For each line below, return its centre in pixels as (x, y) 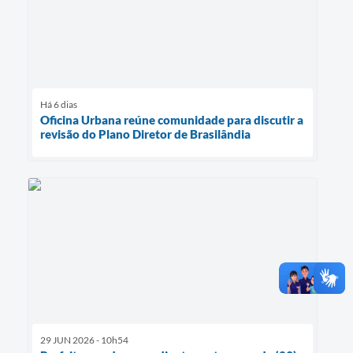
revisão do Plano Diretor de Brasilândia (145, 134)
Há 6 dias (59, 105)
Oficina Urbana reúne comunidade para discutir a (172, 120)
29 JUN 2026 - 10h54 (84, 340)
